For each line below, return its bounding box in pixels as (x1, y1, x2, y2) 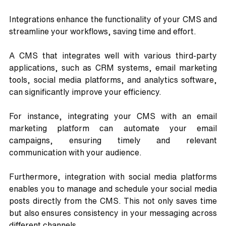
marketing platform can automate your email (9, 124, 217, 133)
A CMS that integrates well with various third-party (9, 51, 217, 60)
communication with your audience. (9, 148, 142, 157)
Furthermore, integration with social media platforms (9, 173, 217, 181)
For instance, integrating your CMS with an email (9, 112, 217, 121)
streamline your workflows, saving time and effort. (9, 27, 196, 36)
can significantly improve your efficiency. (9, 88, 163, 96)
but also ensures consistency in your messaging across (9, 209, 217, 217)
